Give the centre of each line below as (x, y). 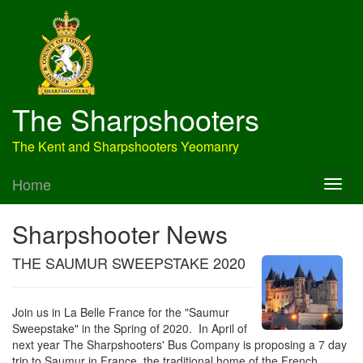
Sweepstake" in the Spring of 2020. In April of (130, 328)
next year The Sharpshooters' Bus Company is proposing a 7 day (179, 344)
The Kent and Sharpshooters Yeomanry (126, 146)
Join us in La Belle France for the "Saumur (121, 312)
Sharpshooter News (120, 234)
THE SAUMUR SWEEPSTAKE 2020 (129, 263)
